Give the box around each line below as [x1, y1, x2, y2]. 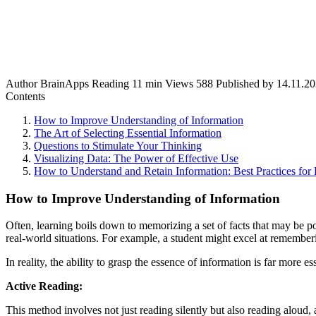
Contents [6, 90, 45, 102]
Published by [216, 77, 274, 90]
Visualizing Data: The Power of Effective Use [34, 152, 238, 164]
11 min [129, 77, 162, 90]
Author [6, 77, 37, 90]
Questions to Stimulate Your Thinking [34, 139, 202, 152]
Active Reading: [6, 280, 83, 293]
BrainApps [40, 77, 89, 90]
